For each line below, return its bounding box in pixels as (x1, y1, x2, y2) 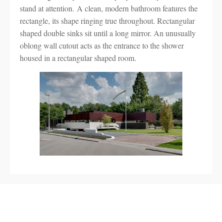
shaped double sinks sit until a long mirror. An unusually (20, 28, 196, 38)
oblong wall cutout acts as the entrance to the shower (20, 40, 184, 51)
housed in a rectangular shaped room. (20, 53, 136, 63)
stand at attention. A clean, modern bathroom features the (20, 3, 198, 13)
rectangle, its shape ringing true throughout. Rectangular (20, 15, 195, 26)
